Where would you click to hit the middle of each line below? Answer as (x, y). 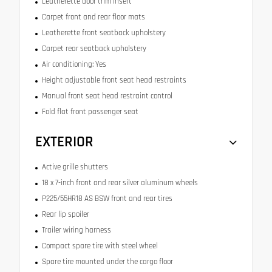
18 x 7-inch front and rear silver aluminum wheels (120, 183)
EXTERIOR (64, 142)
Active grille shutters (75, 167)
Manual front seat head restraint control (107, 96)
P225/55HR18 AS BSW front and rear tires (107, 199)
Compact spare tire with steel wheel (100, 246)
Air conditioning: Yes (74, 65)
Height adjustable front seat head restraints (114, 80)
